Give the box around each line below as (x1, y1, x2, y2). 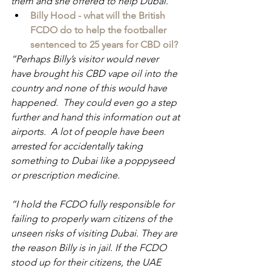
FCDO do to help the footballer (30, 24, 169, 36)
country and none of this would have (11, 82, 169, 94)
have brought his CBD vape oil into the (11, 68, 180, 80)
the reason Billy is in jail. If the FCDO (11, 242, 169, 254)
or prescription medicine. (11, 169, 120, 181)
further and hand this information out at (11, 111, 182, 123)
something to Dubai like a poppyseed (11, 155, 177, 167)
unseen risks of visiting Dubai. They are (11, 227, 180, 240)
